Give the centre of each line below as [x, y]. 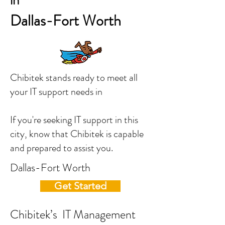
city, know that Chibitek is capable [77, 134]
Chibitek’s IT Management [73, 214]
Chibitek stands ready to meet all [74, 78]
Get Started [80, 186]
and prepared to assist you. [62, 148]
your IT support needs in [79, 92]
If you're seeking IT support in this [74, 120]
